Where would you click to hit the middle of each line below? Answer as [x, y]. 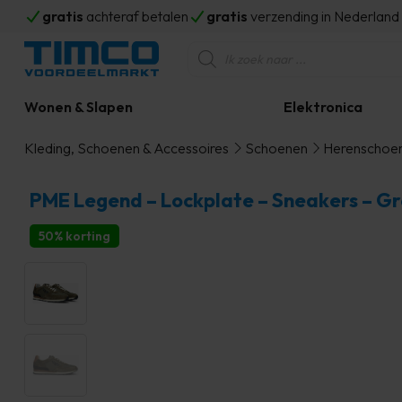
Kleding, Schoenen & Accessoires [127, 148]
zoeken [209, 62]
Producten [219, 48]
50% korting [74, 236]
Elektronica [323, 107]
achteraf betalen [136, 16]
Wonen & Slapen [79, 107]
